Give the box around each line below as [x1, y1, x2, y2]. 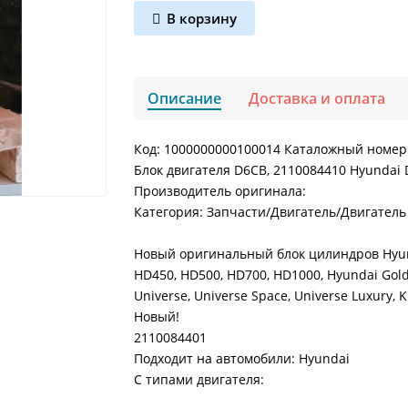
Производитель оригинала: [134, 182, 307, 199]
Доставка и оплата [249, 88, 386, 108]
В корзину [167, 8, 238, 28]
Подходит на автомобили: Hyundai [134, 350, 351, 367]
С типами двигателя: [134, 371, 265, 388]
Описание [148, 88, 222, 108]
